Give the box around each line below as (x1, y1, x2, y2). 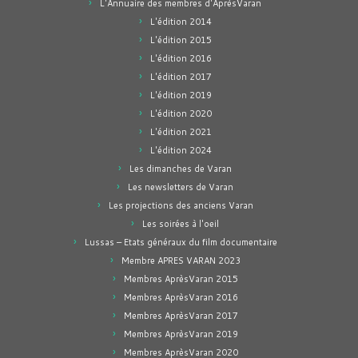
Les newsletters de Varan (128, 181, 233, 193)
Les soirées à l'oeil (142, 217, 219, 230)
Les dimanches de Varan (129, 162, 232, 175)
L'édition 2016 (149, 52, 212, 65)
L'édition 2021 (149, 125, 212, 138)
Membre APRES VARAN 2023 (121, 254, 241, 267)
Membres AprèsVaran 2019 (123, 328, 238, 340)
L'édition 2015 (149, 34, 212, 46)
